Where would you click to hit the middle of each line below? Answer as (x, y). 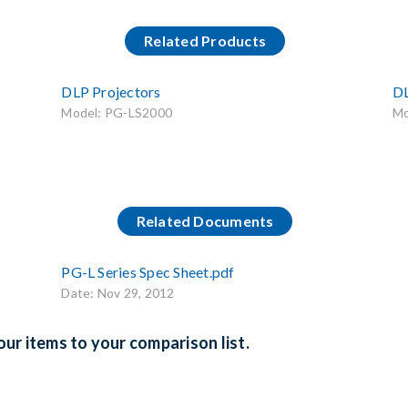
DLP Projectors (111, 91)
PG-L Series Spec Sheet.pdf (148, 271)
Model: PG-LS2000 (117, 112)
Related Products (205, 40)
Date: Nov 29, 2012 (118, 292)
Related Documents (205, 220)
